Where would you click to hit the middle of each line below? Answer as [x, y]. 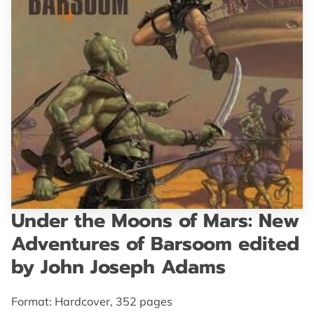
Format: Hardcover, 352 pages [92, 302]
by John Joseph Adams [118, 267]
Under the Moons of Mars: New [155, 221]
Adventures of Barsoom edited [155, 244]
